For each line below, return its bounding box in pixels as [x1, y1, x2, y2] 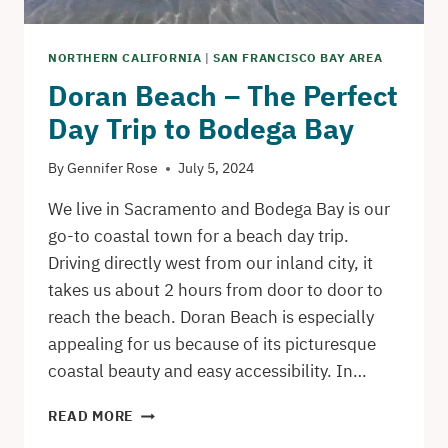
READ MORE [48, 407, 135, 426]
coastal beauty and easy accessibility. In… [48, 360, 367, 383]
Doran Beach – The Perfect [48, 76, 398, 114]
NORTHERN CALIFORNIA [48, 49, 202, 65]
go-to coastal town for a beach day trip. [48, 225, 349, 248]
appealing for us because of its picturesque [48, 333, 376, 356]
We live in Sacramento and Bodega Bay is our [48, 198, 390, 221]
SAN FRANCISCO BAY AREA [213, 49, 383, 65]
